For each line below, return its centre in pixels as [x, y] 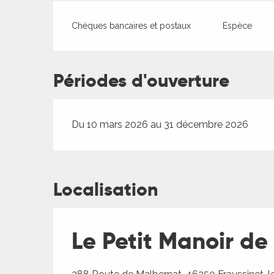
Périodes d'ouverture [142, 81]
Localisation [106, 190]
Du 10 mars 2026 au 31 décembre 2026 [160, 124]
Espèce [237, 26]
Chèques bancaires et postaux [131, 26]
